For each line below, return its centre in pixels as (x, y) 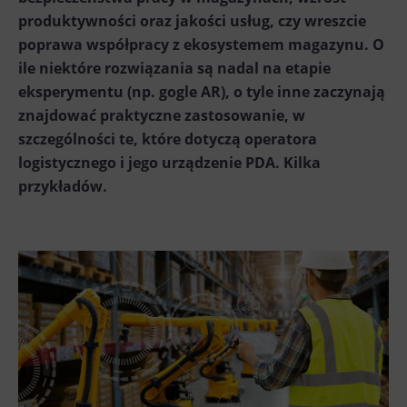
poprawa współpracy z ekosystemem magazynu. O (201, 44)
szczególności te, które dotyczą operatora (168, 139)
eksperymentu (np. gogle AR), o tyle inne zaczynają (202, 91)
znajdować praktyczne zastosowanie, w (162, 115)
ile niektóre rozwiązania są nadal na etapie (174, 68)
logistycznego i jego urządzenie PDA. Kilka (169, 162)
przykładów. (63, 186)
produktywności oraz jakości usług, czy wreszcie (192, 20)
